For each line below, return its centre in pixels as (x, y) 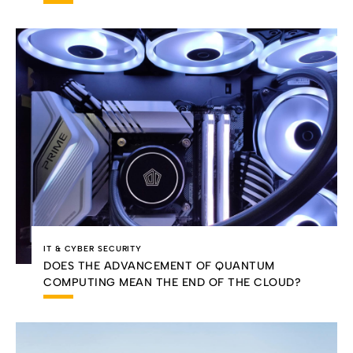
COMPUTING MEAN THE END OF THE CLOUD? (172, 282)
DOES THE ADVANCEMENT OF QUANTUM (159, 266)
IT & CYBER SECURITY (93, 248)
